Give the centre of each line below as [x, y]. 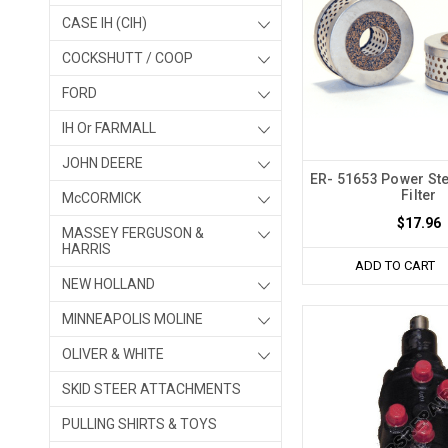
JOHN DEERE [102, 163]
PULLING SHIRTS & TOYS [139, 424]
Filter [419, 195]
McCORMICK [101, 198]
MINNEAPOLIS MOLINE [132, 319]
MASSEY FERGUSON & [133, 233]
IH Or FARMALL [109, 128]
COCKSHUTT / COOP [127, 58]
